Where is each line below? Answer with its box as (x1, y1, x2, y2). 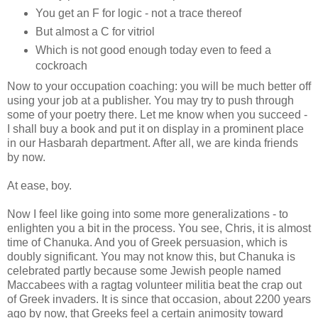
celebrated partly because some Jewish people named (7, 264, 281, 277)
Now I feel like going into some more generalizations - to (7, 207, 288, 220)
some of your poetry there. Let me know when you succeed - (7, 108, 307, 121)
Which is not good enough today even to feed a (35, 43, 271, 56)
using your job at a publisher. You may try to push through (7, 94, 294, 106)
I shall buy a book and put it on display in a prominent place (7, 122, 304, 135)
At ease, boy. (7, 179, 72, 192)
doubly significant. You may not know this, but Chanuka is (7, 250, 295, 263)
